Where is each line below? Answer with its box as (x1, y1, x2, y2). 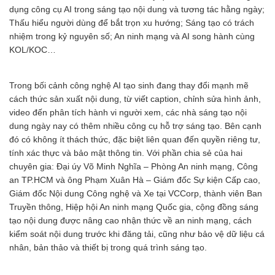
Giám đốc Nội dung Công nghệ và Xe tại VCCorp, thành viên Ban (9, 188, 262, 198)
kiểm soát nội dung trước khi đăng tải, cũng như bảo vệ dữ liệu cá (9, 228, 265, 239)
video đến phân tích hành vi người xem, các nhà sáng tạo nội (9, 107, 247, 117)
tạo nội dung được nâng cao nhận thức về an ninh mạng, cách (9, 215, 252, 225)
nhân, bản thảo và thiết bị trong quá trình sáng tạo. (9, 242, 207, 252)
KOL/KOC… (9, 44, 56, 55)
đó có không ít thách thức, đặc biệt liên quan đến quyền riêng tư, (9, 134, 260, 144)
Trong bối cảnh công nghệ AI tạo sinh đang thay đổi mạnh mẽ (9, 80, 249, 90)
